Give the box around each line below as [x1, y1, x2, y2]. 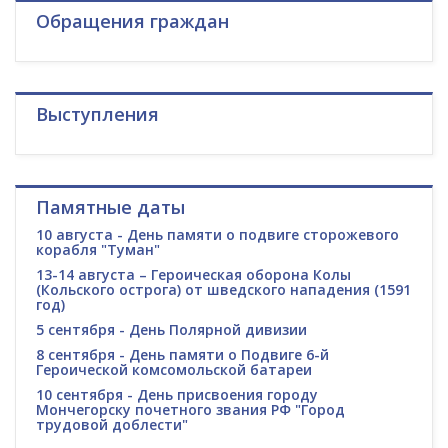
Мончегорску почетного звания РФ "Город [36, 400, 345, 420]
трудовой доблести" [36, 415, 188, 435]
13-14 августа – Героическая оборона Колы [36, 265, 351, 285]
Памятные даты [36, 195, 185, 220]
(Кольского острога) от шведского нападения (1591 [36, 280, 411, 300]
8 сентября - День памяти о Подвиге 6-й [36, 345, 329, 365]
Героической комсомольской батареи [36, 360, 312, 380]
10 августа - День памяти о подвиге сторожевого [36, 225, 399, 245]
